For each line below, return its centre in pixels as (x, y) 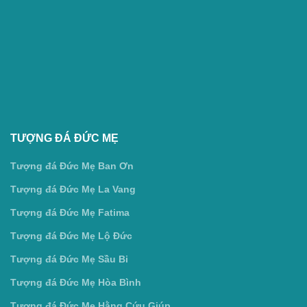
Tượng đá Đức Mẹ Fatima (70, 212)
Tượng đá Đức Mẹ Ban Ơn (72, 165)
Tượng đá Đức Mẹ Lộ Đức (71, 235)
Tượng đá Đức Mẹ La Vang (73, 189)
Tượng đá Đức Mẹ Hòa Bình (76, 282)
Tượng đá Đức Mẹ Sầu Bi (69, 259)
